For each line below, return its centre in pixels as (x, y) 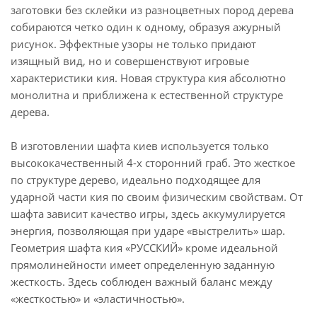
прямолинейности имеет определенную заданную (143, 265)
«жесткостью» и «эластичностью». (98, 299)
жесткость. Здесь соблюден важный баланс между (142, 282)
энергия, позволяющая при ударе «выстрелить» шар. (148, 231)
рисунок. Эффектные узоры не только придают (133, 44)
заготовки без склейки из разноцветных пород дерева (152, 10)
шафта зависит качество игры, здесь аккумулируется (148, 214)
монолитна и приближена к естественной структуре (147, 95)
